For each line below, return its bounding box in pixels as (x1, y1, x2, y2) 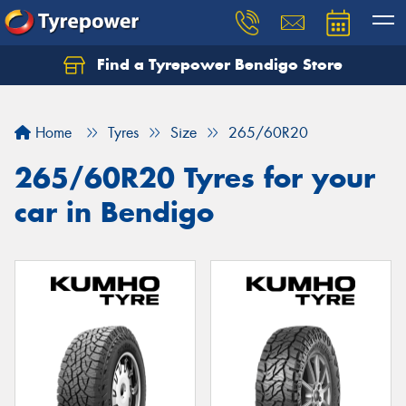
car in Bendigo (14, 195, 214, 229)
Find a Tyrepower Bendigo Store (92, 54, 343, 74)
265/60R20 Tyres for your (14, 160, 375, 195)
